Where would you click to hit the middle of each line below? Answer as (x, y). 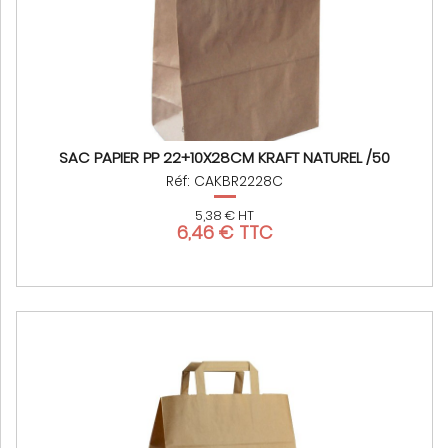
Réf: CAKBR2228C (224, 181)
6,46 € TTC (224, 233)
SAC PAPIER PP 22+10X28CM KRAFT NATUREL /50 (224, 158)
